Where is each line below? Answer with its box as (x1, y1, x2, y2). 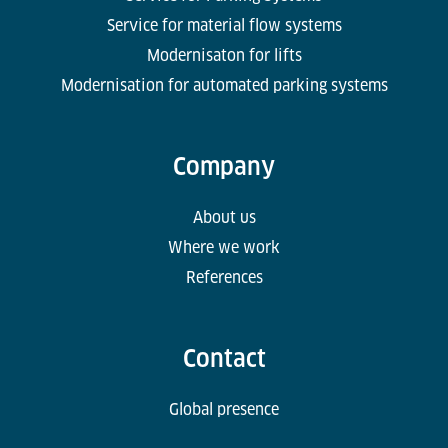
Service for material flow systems (106, 16, 342, 36)
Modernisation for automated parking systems (60, 76, 388, 96)
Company (173, 152, 275, 182)
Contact (182, 344, 266, 374)
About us (192, 208, 256, 228)
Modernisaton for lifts (146, 46, 302, 66)
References (185, 268, 263, 288)
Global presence (169, 400, 279, 420)
